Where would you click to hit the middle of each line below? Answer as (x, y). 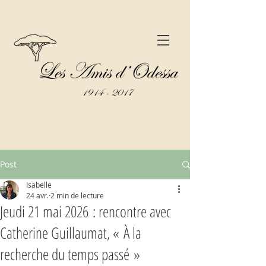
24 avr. (37, 195)
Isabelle (39, 185)
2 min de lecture (77, 195)
